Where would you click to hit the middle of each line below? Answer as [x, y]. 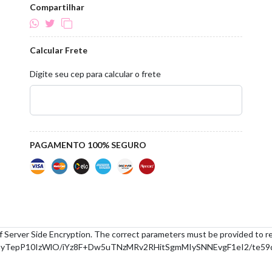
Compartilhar [57, 7]
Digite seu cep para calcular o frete [95, 74]
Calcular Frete [59, 50]
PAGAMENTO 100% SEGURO [88, 145]
